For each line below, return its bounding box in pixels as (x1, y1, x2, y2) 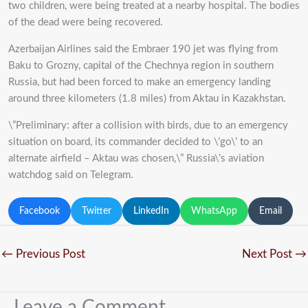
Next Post (242, 248, 295, 261)
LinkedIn (133, 206, 169, 216)
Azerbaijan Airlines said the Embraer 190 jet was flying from (8, 43, 278, 54)
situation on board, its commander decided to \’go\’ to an (8, 136, 263, 147)
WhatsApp (191, 206, 237, 216)
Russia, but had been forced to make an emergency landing (8, 76, 271, 87)
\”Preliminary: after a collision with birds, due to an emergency (8, 120, 288, 131)
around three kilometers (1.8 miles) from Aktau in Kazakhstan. (8, 93, 286, 104)
